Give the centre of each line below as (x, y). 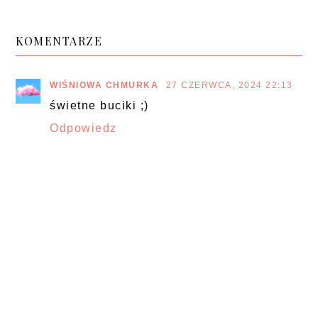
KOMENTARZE (59, 40)
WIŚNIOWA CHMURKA (106, 85)
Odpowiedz (83, 128)
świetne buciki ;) (99, 105)
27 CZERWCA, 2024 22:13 (229, 85)
